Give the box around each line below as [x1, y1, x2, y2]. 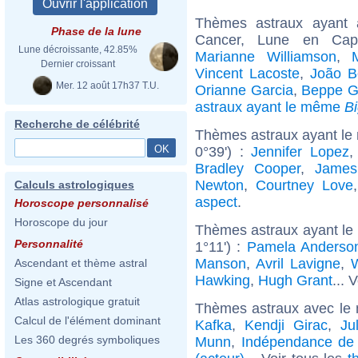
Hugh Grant [258, 272, 332, 288]
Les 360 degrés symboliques [14, 333, 160, 346]
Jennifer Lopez [251, 143, 350, 160]
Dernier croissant [40, 58, 115, 70]
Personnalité [14, 237, 83, 250]
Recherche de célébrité [14, 117, 140, 130]
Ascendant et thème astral [14, 257, 147, 269]
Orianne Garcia [195, 82, 293, 98]
